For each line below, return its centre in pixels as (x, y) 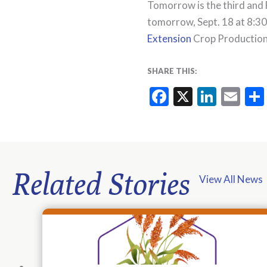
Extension (169, 38)
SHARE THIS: (172, 71)
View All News (231, 179)
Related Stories (101, 184)
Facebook (208, 96)
